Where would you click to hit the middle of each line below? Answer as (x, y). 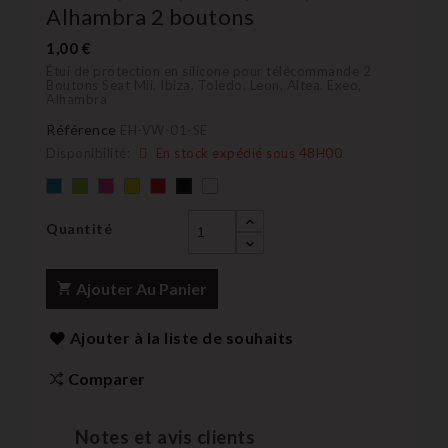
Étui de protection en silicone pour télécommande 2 (208, 70)
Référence (81, 129)
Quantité (79, 228)
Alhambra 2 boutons (150, 16)
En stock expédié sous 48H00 (247, 152)
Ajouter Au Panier (141, 288)
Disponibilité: (88, 152)
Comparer (106, 378)
